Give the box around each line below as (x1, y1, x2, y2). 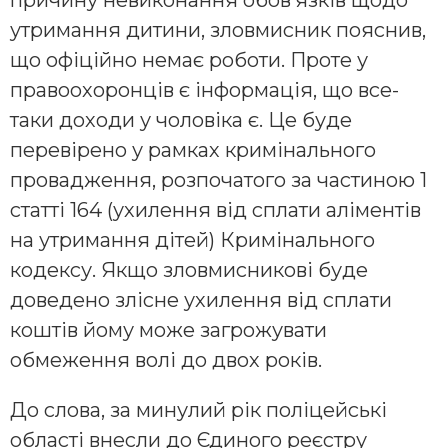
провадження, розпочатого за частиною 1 (10, 167, 427, 192)
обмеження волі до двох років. (10, 347, 322, 372)
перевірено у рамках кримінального (10, 137, 376, 162)
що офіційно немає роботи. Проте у (10, 47, 368, 72)
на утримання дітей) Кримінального (10, 227, 375, 252)
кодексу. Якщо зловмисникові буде (10, 257, 368, 282)
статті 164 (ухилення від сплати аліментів (10, 197, 421, 222)
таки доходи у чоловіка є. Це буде (10, 107, 352, 132)
